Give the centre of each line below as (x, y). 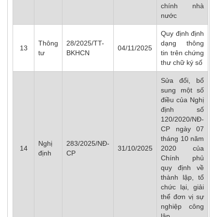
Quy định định (182, 33)
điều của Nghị (182, 100)
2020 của (182, 148)
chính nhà (182, 6)
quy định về (182, 168)
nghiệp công (182, 206)
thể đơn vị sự (182, 197)
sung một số (182, 90)
